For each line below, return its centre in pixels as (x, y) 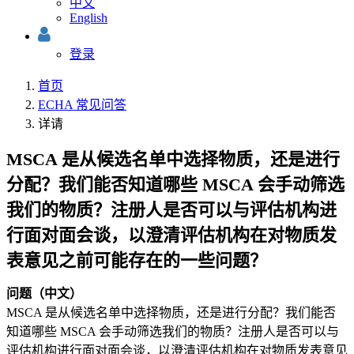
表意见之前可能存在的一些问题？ (137, 260)
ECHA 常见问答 (82, 104)
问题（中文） (44, 293)
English (88, 17)
